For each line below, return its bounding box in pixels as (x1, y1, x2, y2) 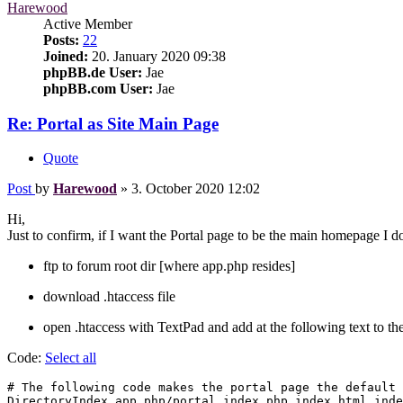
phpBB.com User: (43, 80, 153, 96)
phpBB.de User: (43, 64, 142, 80)
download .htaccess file (43, 289, 175, 305)
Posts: (43, 31, 79, 48)
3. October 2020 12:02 (131, 181, 260, 197)
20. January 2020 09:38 (88, 48, 226, 64)
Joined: (43, 48, 88, 64)
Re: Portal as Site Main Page (7, 113, 219, 133)
